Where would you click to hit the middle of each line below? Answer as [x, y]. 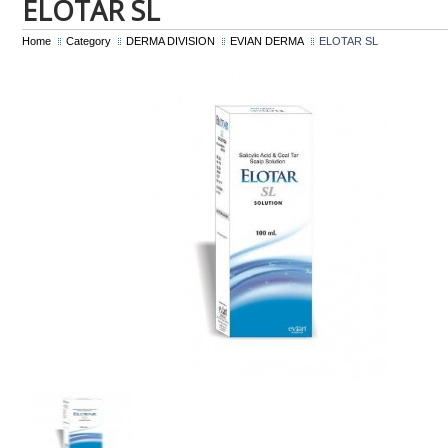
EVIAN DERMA [267, 40]
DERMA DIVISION [170, 40]
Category [88, 40]
